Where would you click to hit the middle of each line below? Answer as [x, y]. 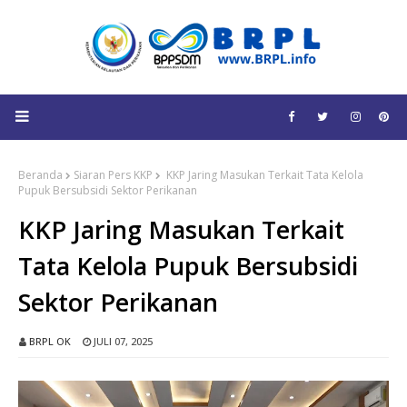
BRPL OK [50, 341]
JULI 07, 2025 [123, 341]
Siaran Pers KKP [113, 175]
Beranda [40, 175]
